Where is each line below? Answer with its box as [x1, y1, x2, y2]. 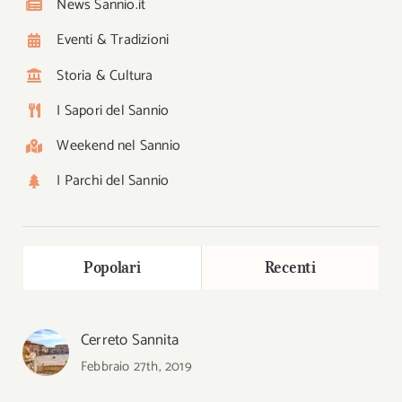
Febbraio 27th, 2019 [80, 354, 192, 378]
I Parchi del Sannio [57, 169, 170, 194]
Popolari [83, 257, 141, 277]
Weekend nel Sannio [57, 133, 180, 158]
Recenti [264, 257, 316, 277]
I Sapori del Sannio [57, 98, 170, 123]
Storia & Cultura [57, 63, 153, 88]
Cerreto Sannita [80, 327, 179, 353]
